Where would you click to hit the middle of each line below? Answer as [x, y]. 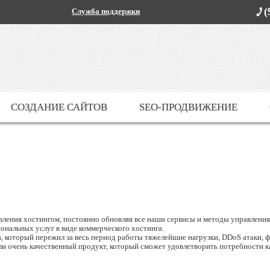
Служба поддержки [106, 11]
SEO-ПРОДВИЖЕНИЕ [188, 107]
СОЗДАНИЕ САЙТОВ [59, 107]
